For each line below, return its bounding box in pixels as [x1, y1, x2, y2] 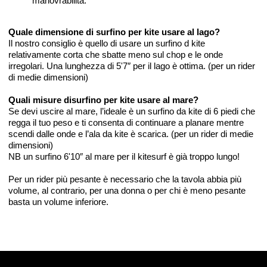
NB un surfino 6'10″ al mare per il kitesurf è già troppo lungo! [8, 151, 240, 162]
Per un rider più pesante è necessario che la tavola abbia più [8, 174, 241, 185]
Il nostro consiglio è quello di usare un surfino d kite [8, 38, 205, 49]
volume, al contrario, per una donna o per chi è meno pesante [8, 185, 246, 196]
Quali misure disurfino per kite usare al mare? [8, 95, 198, 105]
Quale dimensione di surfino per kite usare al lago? [8, 27, 220, 38]
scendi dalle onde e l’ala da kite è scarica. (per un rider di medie [8, 129, 253, 139]
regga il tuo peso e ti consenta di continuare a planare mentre [8, 117, 244, 128]
